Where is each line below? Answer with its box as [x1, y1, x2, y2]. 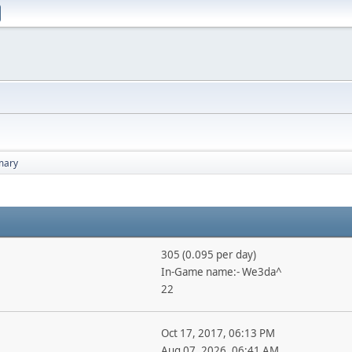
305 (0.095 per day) [160, 247, 256, 262]
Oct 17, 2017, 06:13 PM [160, 326, 275, 340]
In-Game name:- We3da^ [160, 265, 282, 279]
